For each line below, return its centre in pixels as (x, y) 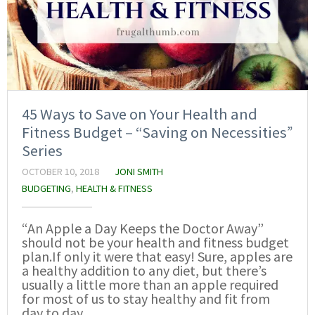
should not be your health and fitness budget (155, 243)
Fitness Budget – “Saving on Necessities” (157, 133)
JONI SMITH (139, 172)
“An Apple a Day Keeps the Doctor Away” (143, 229)
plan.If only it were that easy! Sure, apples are (157, 257)
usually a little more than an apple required (150, 285)
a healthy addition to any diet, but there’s (144, 271)
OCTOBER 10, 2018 (60, 172)
